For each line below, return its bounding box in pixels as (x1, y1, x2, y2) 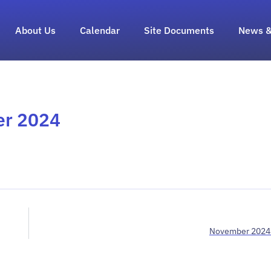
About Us (15, 24, 56, 36)
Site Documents (143, 24, 214, 36)
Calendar (79, 24, 120, 36)
